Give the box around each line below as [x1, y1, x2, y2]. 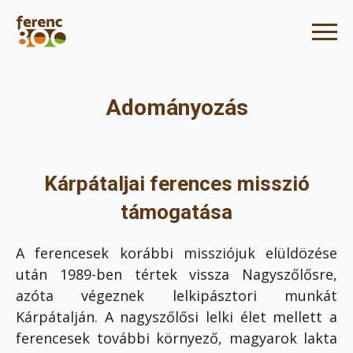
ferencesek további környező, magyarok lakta [16, 329, 337, 348]
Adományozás [105, 95, 248, 121]
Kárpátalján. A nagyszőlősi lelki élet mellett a [16, 307, 337, 327]
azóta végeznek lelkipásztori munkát [16, 286, 337, 306]
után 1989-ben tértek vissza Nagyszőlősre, [16, 265, 337, 284]
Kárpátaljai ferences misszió [43, 171, 310, 195]
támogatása [121, 199, 232, 224]
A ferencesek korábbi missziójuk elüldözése [16, 243, 337, 263]
